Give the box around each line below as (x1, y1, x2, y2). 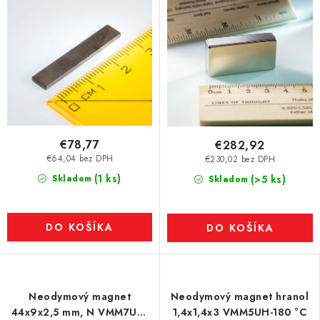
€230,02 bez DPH (204, 154, 276, 166)
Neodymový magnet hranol (170, 289, 309, 304)
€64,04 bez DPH (46, 153, 114, 165)
